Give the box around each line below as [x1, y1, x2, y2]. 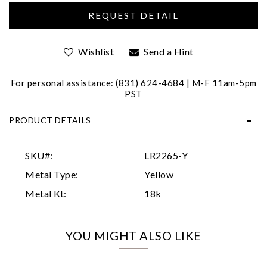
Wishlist [78, 45, 114, 57]
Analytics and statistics [71, 147, 132, 153]
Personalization [71, 128, 112, 134]
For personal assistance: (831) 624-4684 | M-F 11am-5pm [10, 77, 257, 88]
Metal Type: [25, 168, 79, 180]
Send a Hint [144, 45, 194, 57]
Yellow [144, 168, 173, 180]
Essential [71, 108, 95, 115]
